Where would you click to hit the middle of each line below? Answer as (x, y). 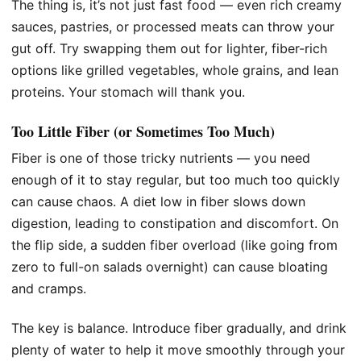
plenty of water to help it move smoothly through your (178, 350)
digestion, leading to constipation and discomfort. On (175, 223)
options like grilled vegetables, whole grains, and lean (175, 70)
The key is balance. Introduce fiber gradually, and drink (179, 328)
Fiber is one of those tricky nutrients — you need (161, 158)
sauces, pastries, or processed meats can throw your (173, 26)
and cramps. (49, 288)
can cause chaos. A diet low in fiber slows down (158, 201)
